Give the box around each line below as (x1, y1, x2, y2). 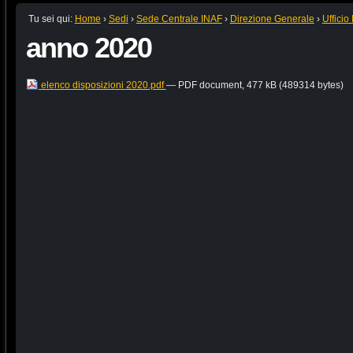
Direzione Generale (229, 13, 314, 24)
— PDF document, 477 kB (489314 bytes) (165, 79, 344, 91)
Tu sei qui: (28, 13, 72, 24)
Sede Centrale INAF (136, 13, 222, 24)
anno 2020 (25, 31, 152, 64)
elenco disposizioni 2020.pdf (38, 79, 166, 91)
